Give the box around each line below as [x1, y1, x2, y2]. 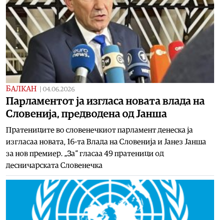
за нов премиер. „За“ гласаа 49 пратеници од [6, 149, 164, 158]
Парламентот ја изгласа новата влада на [6, 95, 205, 107]
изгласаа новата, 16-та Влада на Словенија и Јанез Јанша [6, 137, 206, 146]
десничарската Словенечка [6, 161, 103, 169]
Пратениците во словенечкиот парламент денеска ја [6, 126, 193, 134]
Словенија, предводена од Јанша [6, 108, 167, 119]
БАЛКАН [6, 84, 37, 93]
